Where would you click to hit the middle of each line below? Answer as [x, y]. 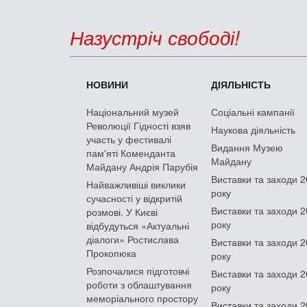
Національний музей [133, 111]
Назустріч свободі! [155, 37]
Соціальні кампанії [253, 111]
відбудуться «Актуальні [138, 225]
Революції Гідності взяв [138, 125]
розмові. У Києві [122, 211]
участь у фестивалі [129, 139]
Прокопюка [111, 253]
